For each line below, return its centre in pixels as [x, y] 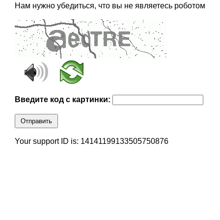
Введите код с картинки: [63, 100]
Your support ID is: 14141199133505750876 [91, 141]
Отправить [36, 121]
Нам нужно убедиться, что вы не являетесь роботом [110, 6]
